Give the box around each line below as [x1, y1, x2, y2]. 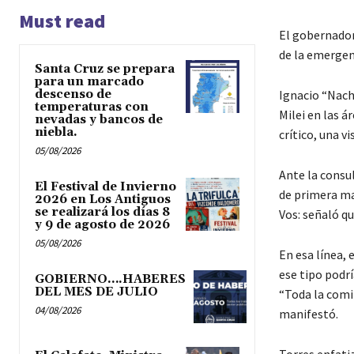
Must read [19, 9, 105, 34]
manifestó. [278, 306, 338, 322]
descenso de [35, 87, 111, 103]
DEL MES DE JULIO [35, 284, 158, 300]
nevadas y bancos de [35, 112, 163, 128]
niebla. [35, 125, 77, 141]
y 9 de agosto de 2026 [35, 217, 170, 233]
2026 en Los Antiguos [35, 192, 171, 208]
